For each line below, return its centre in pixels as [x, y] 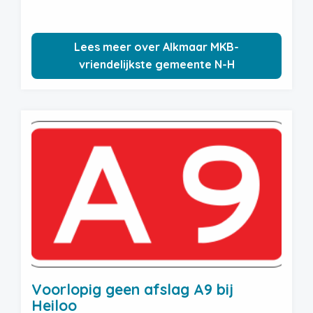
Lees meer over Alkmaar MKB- [156, 47]
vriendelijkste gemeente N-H [156, 64]
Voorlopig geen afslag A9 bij [132, 289]
